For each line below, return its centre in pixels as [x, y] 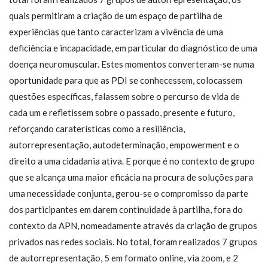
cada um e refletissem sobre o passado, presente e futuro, [122, 112]
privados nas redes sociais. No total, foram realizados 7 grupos [133, 241]
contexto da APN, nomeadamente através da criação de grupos [133, 225]
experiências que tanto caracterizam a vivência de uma [116, 31]
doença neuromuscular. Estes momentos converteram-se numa [132, 64]
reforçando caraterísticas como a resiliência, [97, 128]
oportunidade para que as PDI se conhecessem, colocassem [126, 80]
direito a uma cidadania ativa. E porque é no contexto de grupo [132, 161]
